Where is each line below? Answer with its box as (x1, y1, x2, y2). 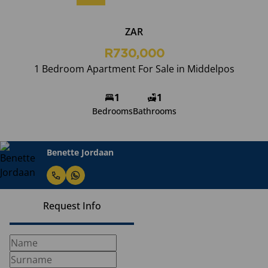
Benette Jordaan (47, 146, 114, 158)
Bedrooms (92, 105, 133, 117)
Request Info (42, 199, 101, 212)
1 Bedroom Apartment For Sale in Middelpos (33, 62, 234, 75)
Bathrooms (132, 105, 176, 117)
